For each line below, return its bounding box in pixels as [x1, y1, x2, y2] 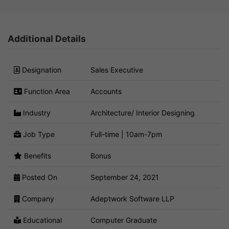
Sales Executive [90, 65, 143, 74]
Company [20, 194, 54, 203]
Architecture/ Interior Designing [90, 108, 195, 117]
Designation [20, 65, 61, 74]
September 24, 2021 [90, 172, 159, 181]
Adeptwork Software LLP [90, 194, 174, 203]
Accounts [90, 86, 122, 96]
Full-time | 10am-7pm [90, 129, 162, 139]
